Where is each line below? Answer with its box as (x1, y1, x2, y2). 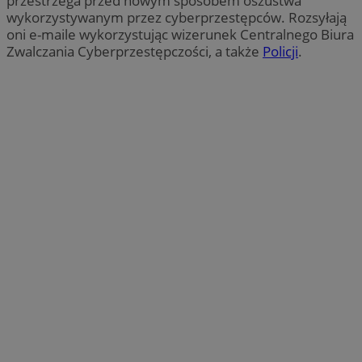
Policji (263, 41, 298, 61)
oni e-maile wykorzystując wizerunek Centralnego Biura (6, 24, 354, 44)
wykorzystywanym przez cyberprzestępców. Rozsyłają (6, 7, 347, 27)
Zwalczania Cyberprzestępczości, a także (6, 41, 263, 61)
